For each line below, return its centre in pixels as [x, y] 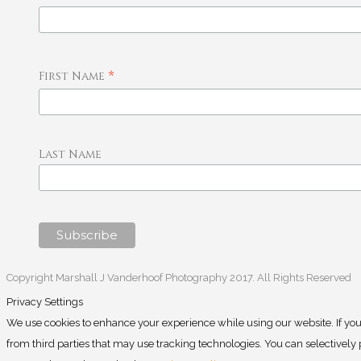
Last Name [70, 155]
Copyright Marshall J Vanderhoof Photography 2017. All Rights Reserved [179, 277]
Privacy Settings [45, 301]
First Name [73, 77]
